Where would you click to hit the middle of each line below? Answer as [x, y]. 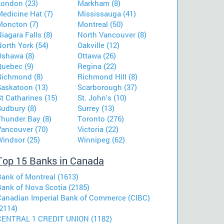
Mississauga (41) [107, 14]
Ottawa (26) [97, 56]
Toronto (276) [101, 119]
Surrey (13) [96, 108]
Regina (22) [97, 66]
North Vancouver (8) [112, 35]
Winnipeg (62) [101, 140]
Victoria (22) [98, 129]
